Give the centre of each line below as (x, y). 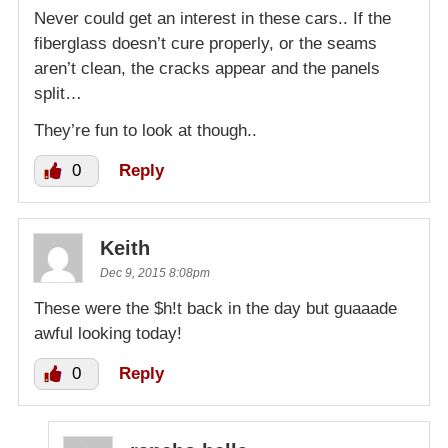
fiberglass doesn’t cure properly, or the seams (205, 43)
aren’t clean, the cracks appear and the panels (207, 68)
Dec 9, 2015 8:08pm (155, 272)
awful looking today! (108, 333)
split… (58, 93)
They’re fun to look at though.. (145, 130)
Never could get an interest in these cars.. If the (212, 18)
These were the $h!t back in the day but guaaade (215, 308)
